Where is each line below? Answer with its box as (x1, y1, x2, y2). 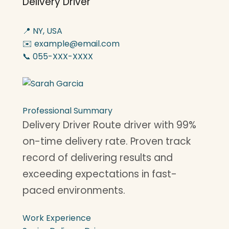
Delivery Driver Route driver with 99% (22, 118, 196, 132)
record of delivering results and (22, 151, 173, 165)
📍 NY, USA (22, 25, 62, 37)
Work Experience (22, 212, 91, 224)
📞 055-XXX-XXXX (22, 51, 93, 62)
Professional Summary (22, 105, 112, 117)
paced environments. (22, 184, 125, 197)
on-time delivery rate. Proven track (22, 134, 191, 148)
